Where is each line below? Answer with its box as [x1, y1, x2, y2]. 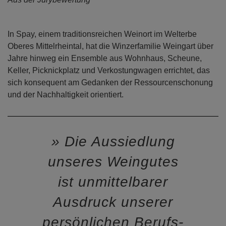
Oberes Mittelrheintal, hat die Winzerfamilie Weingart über [8, 41, 213, 50]
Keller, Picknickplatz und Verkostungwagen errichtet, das [8, 66, 210, 75]
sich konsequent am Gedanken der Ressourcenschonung [8, 78, 213, 87]
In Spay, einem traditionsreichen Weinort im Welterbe [8, 29, 197, 38]
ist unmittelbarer [58, 174, 168, 190]
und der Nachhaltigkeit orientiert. [8, 90, 124, 99]
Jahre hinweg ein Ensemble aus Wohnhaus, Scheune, [8, 53, 202, 63]
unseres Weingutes [47, 153, 179, 169]
